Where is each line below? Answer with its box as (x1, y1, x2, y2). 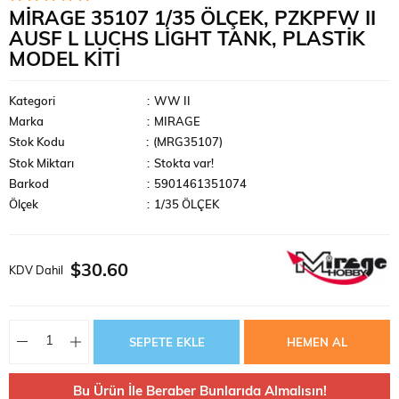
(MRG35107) (152, 136, 223, 149)
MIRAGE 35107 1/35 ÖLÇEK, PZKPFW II (9, 9, 376, 30)
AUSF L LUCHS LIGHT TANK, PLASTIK (9, 29, 365, 51)
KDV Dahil (9, 265, 63, 277)
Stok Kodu (9, 136, 65, 149)
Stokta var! (153, 158, 214, 170)
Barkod (9, 178, 49, 191)
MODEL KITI (9, 50, 120, 71)
